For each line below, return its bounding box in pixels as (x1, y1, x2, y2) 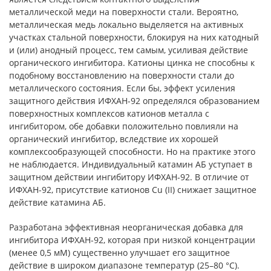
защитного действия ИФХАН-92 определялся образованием (9, 95, 260, 106)
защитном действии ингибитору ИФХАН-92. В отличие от (9, 171, 249, 183)
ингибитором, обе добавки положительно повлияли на (9, 120, 238, 132)
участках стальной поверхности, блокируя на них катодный (9, 31, 259, 43)
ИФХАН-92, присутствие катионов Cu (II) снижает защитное (9, 184, 256, 195)
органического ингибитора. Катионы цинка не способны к (9, 57, 255, 68)
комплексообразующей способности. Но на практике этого (9, 146, 255, 157)
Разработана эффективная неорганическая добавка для (9, 221, 243, 233)
